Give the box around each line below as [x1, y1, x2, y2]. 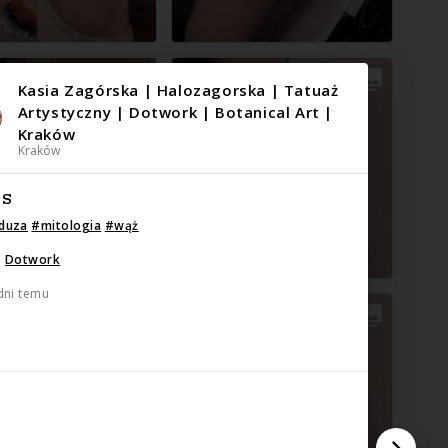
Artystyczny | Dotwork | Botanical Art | [17, 102, 334, 122]
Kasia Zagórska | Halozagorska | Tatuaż [17, 80, 339, 100]
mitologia [40, 217, 102, 234]
